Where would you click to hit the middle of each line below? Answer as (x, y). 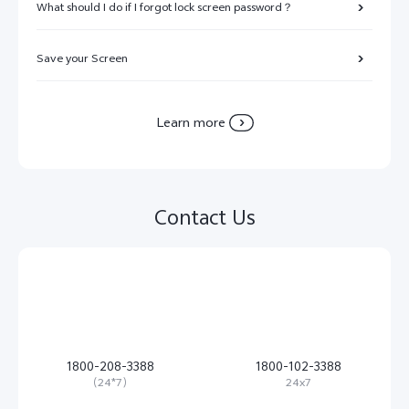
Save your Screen (82, 58)
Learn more (190, 122)
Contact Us (204, 217)
